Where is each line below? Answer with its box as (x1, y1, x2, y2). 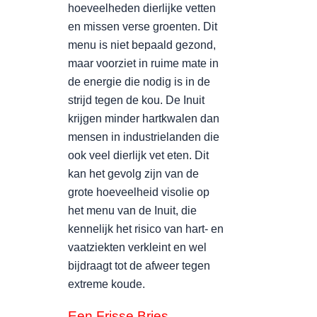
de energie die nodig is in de (68, 76, 210, 88)
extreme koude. (68, 278, 145, 290)
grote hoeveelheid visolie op (68, 186, 209, 198)
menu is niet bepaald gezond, (68, 39, 216, 51)
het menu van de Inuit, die (68, 204, 197, 217)
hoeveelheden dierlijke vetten (68, 2, 216, 14)
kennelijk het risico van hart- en (68, 223, 224, 235)
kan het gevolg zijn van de (68, 168, 199, 180)
